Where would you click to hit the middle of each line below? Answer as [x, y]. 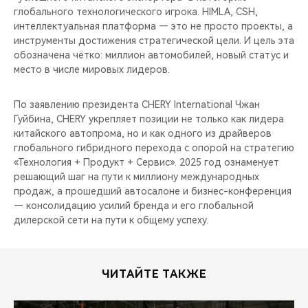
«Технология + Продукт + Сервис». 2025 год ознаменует [146, 162]
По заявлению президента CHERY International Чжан [137, 104]
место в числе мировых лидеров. [92, 69]
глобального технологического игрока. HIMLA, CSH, [136, 11]
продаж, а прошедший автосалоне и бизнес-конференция [153, 191]
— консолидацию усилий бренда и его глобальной [134, 205]
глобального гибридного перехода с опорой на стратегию [154, 147]
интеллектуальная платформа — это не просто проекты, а [153, 26]
